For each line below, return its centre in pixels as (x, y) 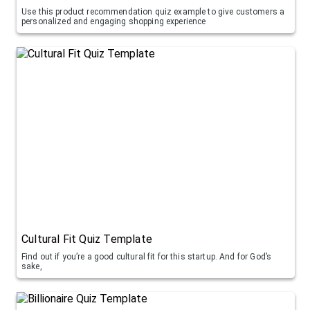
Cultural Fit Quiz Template (87, 239)
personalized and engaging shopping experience (114, 21)
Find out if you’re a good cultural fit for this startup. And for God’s (147, 256)
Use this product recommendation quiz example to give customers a (153, 11)
